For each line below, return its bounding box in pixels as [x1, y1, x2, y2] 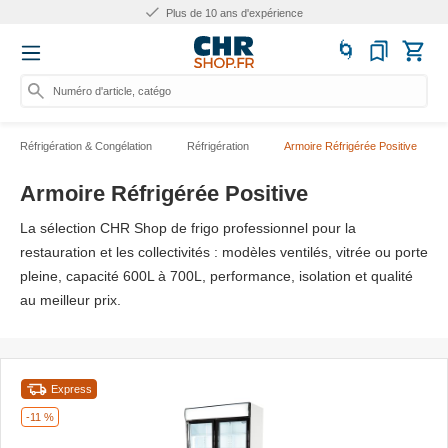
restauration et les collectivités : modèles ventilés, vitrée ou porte [20, 244, 428, 260]
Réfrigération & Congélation [20, 140, 152, 152]
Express [51, 383, 92, 395]
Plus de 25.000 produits [178, 7, 296, 19]
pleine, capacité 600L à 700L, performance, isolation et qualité [20, 268, 413, 284]
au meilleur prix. [20, 292, 121, 308]
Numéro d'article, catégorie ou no [53, 85, 213, 97]
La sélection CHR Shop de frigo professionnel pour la [20, 220, 356, 236]
